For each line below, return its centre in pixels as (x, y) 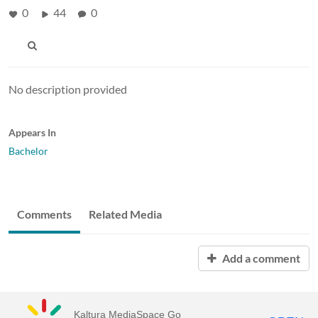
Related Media (125, 214)
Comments (44, 214)
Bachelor (28, 150)
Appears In (32, 132)
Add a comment (260, 258)
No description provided (68, 89)
